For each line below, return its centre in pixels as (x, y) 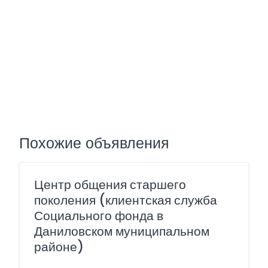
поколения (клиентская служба (126, 200)
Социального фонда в (99, 216)
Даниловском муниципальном (122, 231)
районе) (59, 247)
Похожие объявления (94, 143)
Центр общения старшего (110, 185)
